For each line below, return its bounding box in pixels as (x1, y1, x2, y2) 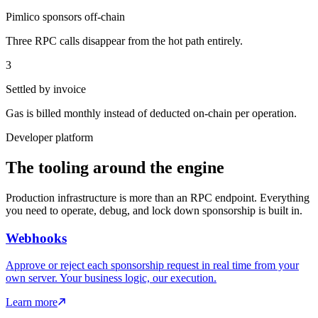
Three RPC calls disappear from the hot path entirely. (6, 35, 243, 47)
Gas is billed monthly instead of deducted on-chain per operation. (6, 107, 297, 119)
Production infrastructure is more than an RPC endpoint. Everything (6, 191, 309, 204)
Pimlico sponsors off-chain (6, 11, 125, 23)
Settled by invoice (6, 83, 86, 95)
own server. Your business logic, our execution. (6, 272, 216, 285)
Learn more (6, 296, 57, 309)
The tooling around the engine (6, 158, 224, 177)
